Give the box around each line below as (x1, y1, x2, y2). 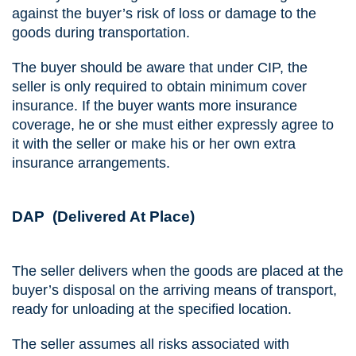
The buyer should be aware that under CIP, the (12, 60, 308, 76)
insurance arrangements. (12, 155, 170, 172)
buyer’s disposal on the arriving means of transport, (12, 281, 337, 298)
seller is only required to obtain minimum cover (12, 79, 307, 95)
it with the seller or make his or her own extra (12, 136, 296, 153)
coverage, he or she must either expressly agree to (12, 117, 334, 133)
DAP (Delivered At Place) (12, 207, 195, 225)
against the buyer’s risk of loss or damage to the (12, 6, 316, 22)
